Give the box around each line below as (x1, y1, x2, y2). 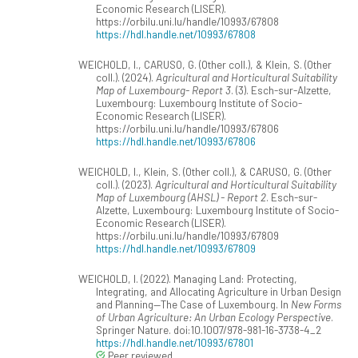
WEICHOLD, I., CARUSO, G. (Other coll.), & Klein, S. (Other (78, 58, 332, 72)
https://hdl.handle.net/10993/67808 (96, 27, 256, 42)
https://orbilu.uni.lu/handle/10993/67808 (96, 14, 279, 29)
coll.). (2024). (96, 70, 156, 85)
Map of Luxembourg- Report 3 (96, 83, 231, 97)
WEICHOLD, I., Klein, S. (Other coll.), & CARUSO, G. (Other (78, 165, 332, 179)
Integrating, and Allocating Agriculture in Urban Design (96, 284, 341, 299)
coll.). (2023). (96, 177, 155, 192)
